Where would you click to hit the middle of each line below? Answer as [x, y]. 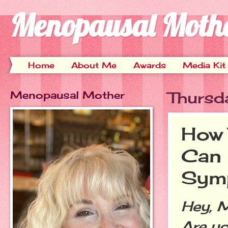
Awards [150, 65]
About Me [94, 65]
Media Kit [204, 65]
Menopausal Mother [67, 95]
